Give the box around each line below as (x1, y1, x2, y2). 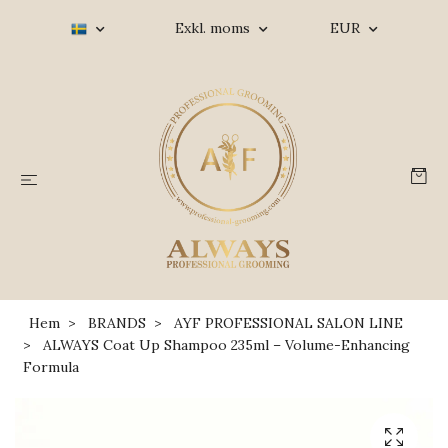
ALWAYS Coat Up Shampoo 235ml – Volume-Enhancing (39, 336, 410, 354)
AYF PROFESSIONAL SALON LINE (174, 314, 403, 332)
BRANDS (88, 314, 146, 332)
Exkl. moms (174, 19, 254, 37)
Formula (23, 358, 79, 376)
